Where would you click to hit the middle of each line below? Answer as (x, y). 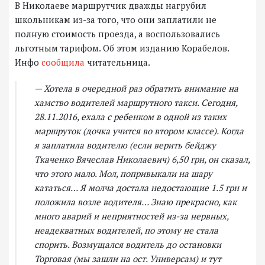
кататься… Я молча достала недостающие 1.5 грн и (140, 188)
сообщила (63, 62)
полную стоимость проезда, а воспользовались (117, 34)
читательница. (117, 62)
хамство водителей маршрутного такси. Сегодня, (136, 103)
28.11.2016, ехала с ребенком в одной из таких (130, 117)
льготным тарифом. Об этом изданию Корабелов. (122, 48)
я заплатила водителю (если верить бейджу (125, 145)
